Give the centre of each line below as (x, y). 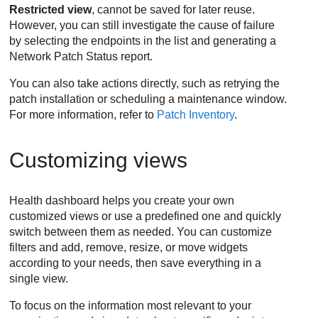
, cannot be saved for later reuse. (174, 9)
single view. (39, 278)
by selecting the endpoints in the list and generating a (143, 40)
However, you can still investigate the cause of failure (142, 25)
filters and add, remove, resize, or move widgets (129, 247)
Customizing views (99, 160)
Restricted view (51, 9)
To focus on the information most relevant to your (131, 305)
